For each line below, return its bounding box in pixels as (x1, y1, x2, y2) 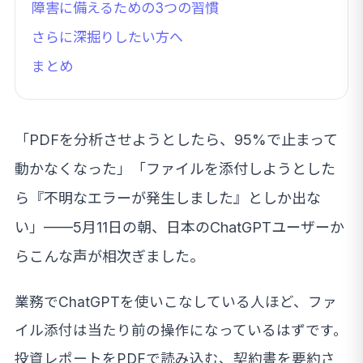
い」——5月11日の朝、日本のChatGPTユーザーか (15, 219, 344, 237)
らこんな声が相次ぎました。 (15, 248, 204, 266)
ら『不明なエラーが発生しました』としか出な (15, 190, 321, 207)
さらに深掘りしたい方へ (32, 29, 183, 46)
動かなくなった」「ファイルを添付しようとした (15, 160, 335, 178)
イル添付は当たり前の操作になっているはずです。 (15, 322, 348, 340)
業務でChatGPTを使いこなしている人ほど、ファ (15, 293, 337, 311)
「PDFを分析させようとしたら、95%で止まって (15, 131, 338, 149)
